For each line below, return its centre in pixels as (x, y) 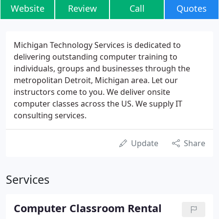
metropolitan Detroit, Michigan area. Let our (96, 80)
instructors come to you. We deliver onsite (92, 92)
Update (145, 143)
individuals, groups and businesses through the (102, 68)
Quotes (192, 8)
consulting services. (50, 115)
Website (27, 8)
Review (82, 8)
